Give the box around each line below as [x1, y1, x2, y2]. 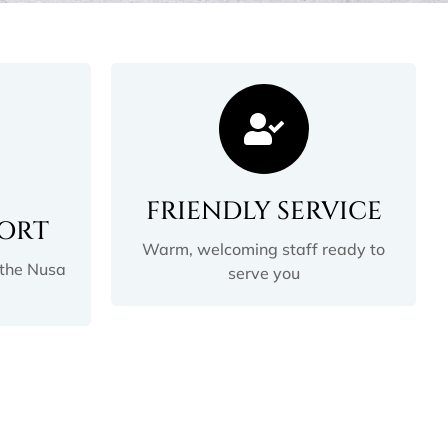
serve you [227, 262, 300, 283]
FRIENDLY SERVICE [145, 194, 382, 228]
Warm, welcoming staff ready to [142, 238, 385, 259]
